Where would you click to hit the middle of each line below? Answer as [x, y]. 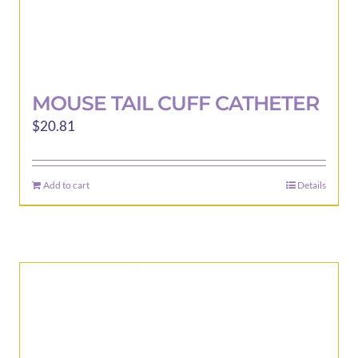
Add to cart [66, 185]
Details [311, 185]
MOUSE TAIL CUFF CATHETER [175, 103]
